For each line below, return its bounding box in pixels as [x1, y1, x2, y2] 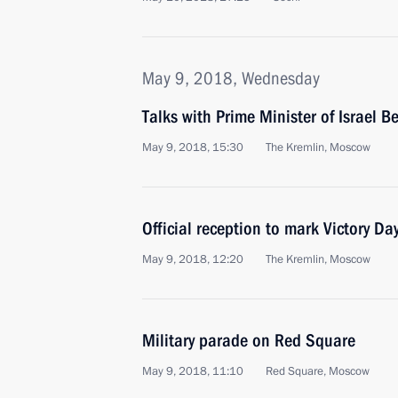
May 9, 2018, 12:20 [142, 251, 243, 267]
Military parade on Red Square [142, 330, 355, 351]
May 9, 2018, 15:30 [142, 139, 243, 155]
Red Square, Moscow [266, 363, 370, 379]
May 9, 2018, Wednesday [142, 68, 320, 89]
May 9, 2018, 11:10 [142, 363, 243, 379]
